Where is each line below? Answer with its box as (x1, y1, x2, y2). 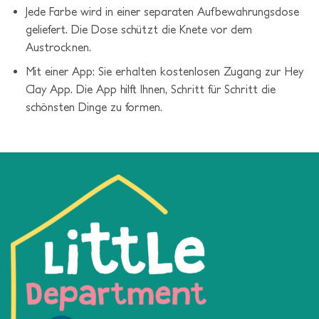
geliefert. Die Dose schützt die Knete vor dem (25, 22, 252, 36)
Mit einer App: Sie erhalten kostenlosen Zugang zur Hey (25, 65, 303, 78)
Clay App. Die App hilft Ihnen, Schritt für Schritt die (25, 83, 276, 96)
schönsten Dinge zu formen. (25, 100, 162, 114)
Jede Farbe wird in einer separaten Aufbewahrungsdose (25, 4, 299, 18)
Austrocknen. (25, 40, 91, 53)
